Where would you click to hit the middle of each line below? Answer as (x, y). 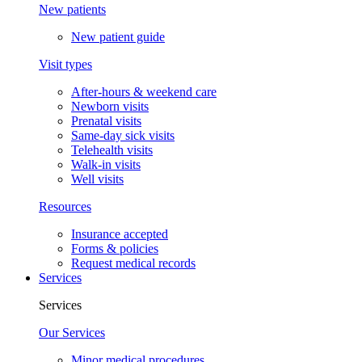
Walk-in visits (106, 165)
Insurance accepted (120, 234)
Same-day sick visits (123, 136)
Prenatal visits (106, 121)
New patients (72, 10)
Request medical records (133, 263)
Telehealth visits (112, 150)
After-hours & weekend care (144, 92)
